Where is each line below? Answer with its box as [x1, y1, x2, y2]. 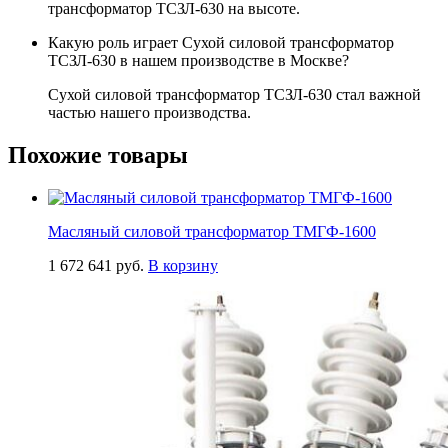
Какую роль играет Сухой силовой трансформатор [48, 34, 394, 51]
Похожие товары [8, 141, 188, 168]
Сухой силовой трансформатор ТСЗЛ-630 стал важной [48, 86, 421, 103]
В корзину [148, 256, 218, 274]
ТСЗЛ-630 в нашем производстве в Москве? [48, 52, 349, 69]
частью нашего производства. [48, 104, 251, 121]
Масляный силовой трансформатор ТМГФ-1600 [48, 222, 376, 240]
